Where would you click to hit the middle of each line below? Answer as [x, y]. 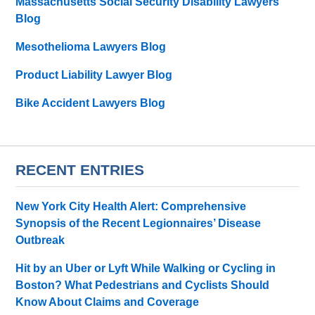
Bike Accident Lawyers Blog [91, 103]
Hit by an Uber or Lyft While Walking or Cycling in [146, 268]
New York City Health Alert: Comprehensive [131, 206]
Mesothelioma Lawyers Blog [91, 47]
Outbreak [40, 240]
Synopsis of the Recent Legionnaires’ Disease [139, 223]
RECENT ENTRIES [80, 170]
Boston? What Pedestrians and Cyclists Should [143, 285]
